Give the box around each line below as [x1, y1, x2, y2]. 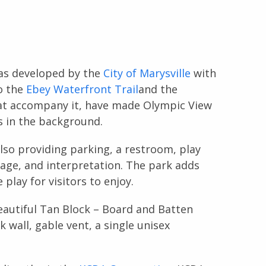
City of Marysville [103, 65, 191, 80]
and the [138, 81, 178, 96]
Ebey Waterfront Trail [26, 81, 138, 96]
